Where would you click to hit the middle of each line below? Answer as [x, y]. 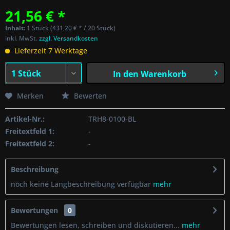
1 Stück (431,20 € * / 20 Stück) [71, 28]
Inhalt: [16, 28]
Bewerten [89, 96]
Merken [30, 96]
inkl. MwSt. [22, 38]
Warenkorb [163, 74]
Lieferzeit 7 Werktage [50, 51]
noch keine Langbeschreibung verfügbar [81, 184]
